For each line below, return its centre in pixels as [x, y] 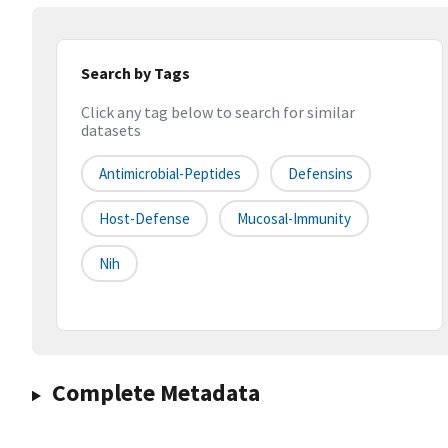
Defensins [320, 174]
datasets [111, 130]
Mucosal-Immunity [294, 219]
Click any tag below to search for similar [218, 112]
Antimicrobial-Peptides [170, 174]
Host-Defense [144, 219]
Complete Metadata [155, 393]
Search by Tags [135, 73]
